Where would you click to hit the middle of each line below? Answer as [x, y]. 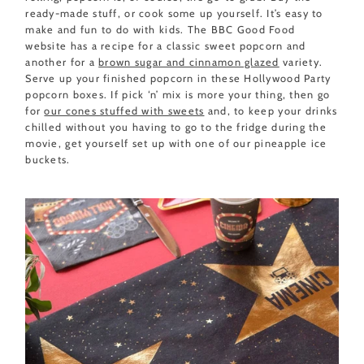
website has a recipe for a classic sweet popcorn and [166, 45]
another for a [62, 62]
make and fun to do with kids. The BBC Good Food [160, 29]
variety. [301, 62]
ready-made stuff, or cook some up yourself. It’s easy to [174, 13]
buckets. [48, 159]
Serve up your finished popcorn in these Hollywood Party [178, 78]
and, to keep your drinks [271, 110]
